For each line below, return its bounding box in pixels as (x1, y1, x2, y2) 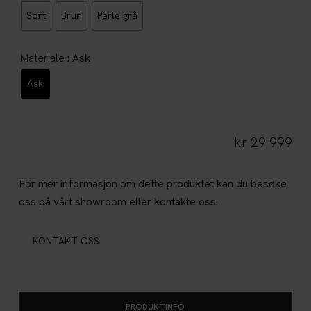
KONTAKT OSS (32, 234, 99, 247)
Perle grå (96, 9, 137, 22)
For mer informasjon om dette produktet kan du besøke (18, 176, 287, 191)
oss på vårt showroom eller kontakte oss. (18, 194, 218, 209)
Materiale (19, 51, 65, 65)
